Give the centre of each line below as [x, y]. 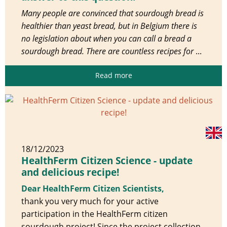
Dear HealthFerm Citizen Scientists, [93, 188]
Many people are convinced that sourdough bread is [112, 13]
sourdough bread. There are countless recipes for [108, 51]
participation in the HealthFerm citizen [94, 214]
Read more [113, 75]
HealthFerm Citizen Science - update [107, 160]
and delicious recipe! [70, 172]
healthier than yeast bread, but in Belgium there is [109, 26]
